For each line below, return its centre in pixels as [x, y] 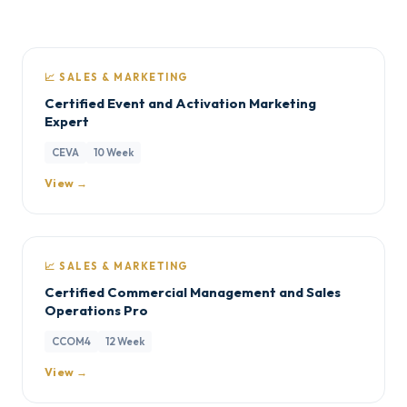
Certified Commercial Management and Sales [193, 292]
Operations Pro [96, 310]
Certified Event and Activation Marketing [180, 103]
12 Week [125, 341]
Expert [67, 121]
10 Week [114, 152]
